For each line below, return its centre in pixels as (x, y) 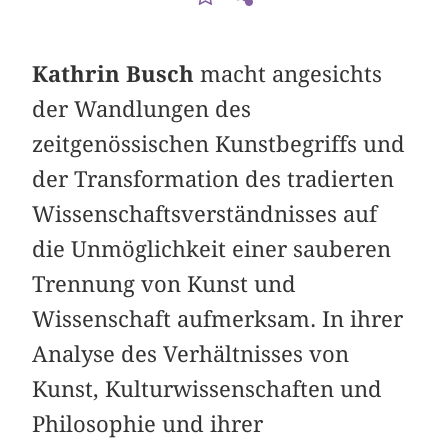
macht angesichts (288, 73)
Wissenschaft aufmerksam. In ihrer (218, 318)
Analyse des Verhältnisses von (191, 353)
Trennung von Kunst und (164, 283)
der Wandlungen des (142, 108)
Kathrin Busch (113, 73)
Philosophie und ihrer (148, 423)
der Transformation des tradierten (213, 178)
